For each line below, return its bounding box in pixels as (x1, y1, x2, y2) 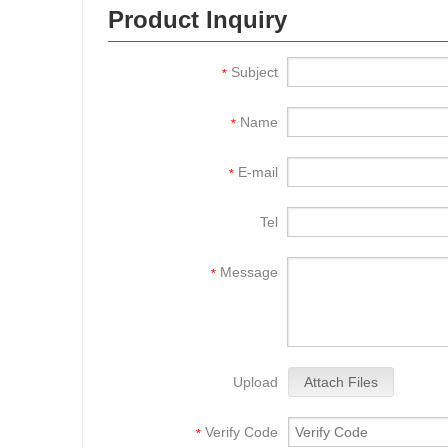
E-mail (238, 164, 278, 181)
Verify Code (205, 424, 278, 441)
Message (220, 264, 278, 281)
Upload (233, 374, 278, 391)
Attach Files (304, 374, 378, 391)
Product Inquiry (108, 6, 287, 34)
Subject (231, 64, 278, 81)
